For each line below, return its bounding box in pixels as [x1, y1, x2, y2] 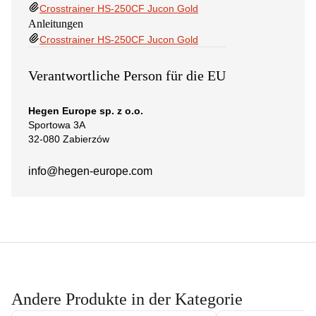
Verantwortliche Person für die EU [28, 68, 226, 84]
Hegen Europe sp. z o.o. [28, 105, 143, 117]
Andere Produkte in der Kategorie [11, 290, 243, 309]
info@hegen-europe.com [28, 165, 152, 178]
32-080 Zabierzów [28, 133, 109, 145]
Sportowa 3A [28, 119, 85, 131]
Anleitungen [28, 18, 83, 30]
